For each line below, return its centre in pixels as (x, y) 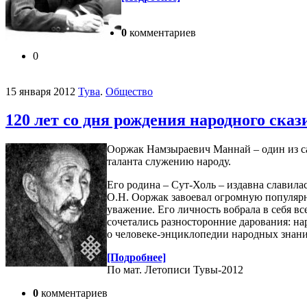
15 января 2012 (40, 91)
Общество (129, 91)
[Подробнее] (136, 258)
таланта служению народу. (169, 162)
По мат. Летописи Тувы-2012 (175, 270)
